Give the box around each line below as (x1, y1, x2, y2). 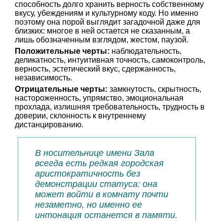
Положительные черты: (15, 47, 110, 55)
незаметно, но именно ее (35, 200, 142, 210)
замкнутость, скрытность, (108, 85, 201, 93)
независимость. (15, 74, 72, 82)
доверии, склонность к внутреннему (15, 111, 146, 120)
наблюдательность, (110, 47, 182, 55)
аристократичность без (35, 169, 140, 179)
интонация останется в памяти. (35, 210, 178, 220)
